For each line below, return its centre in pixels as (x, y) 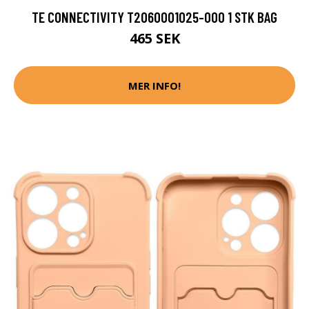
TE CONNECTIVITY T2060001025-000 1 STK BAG (154, 17)
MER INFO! (154, 85)
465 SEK (154, 39)
